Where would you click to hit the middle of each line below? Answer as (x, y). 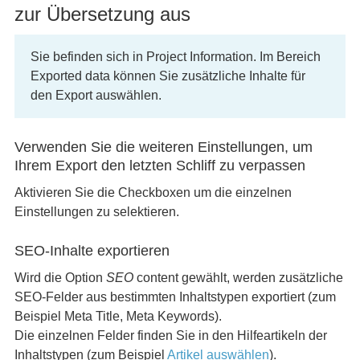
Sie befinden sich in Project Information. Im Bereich (175, 57)
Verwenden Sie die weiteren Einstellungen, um (163, 147)
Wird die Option (60, 278)
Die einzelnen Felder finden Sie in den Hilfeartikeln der (170, 335)
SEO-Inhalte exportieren (92, 251)
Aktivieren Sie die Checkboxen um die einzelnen (153, 192)
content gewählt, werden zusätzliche (238, 278)
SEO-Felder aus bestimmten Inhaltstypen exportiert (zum (175, 297)
